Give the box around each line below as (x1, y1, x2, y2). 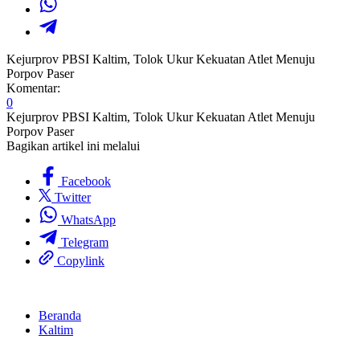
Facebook (61, 174, 111, 189)
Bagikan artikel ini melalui (6, 139, 140, 153)
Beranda (39, 309, 81, 323)
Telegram (61, 235, 108, 250)
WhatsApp (61, 213, 116, 227)
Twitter (55, 190, 91, 205)
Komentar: (6, 81, 60, 96)
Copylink (57, 254, 104, 268)
